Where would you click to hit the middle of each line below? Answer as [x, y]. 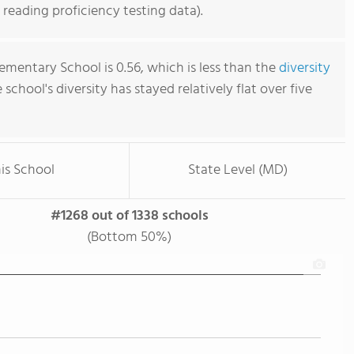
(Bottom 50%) [129, 237]
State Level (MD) [237, 170]
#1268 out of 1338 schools [129, 216]
